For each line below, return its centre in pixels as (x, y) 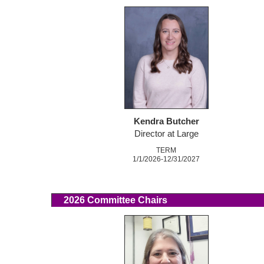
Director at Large (166, 134)
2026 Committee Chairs (110, 200)
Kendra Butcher (166, 122)
